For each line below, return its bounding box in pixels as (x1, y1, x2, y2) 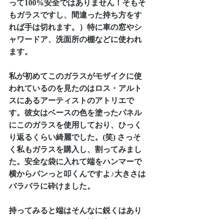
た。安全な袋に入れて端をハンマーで (9, 157, 142, 166)
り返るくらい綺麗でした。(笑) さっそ (9, 132, 141, 141)
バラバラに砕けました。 (9, 181, 95, 190)
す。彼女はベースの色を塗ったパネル (9, 108, 142, 117)
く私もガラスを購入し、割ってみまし (9, 145, 142, 153)
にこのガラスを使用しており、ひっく (9, 120, 142, 129)
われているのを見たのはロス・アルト (9, 84, 142, 92)
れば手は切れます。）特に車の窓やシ (9, 22, 142, 31)
